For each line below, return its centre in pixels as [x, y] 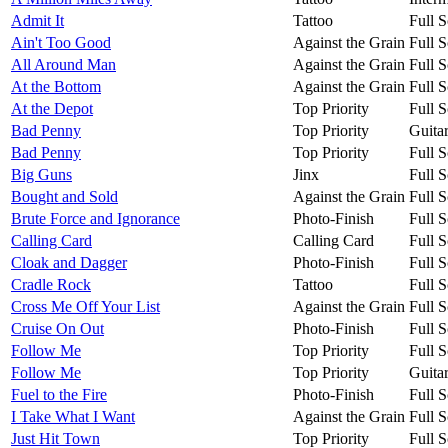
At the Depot [52, 108]
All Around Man [63, 64]
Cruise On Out [57, 328]
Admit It [37, 20]
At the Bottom [56, 86]
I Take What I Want [73, 416]
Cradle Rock [51, 284]
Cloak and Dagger [69, 262]
